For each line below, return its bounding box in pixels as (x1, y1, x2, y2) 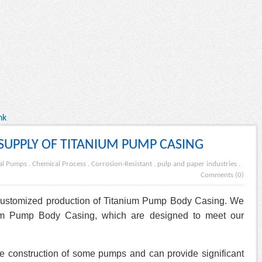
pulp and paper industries (157, 160, 237, 168)
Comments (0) (201, 171, 244, 179)
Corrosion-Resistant (91, 160, 152, 168)
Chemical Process (32, 160, 86, 168)
